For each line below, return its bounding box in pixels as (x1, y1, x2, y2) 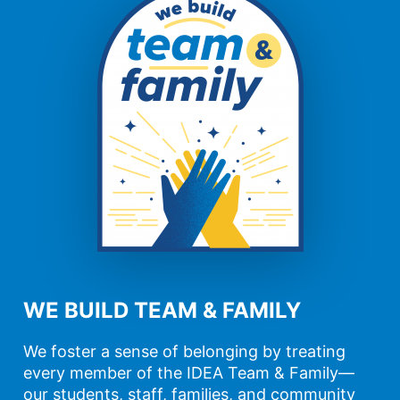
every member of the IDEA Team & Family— (23, 363, 354, 383)
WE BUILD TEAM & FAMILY (23, 297, 301, 324)
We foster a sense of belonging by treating (23, 342, 346, 362)
